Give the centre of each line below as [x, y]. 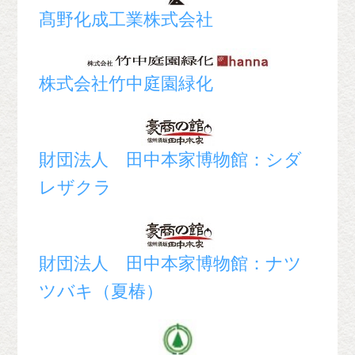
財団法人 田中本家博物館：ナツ [171, 263]
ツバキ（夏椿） [101, 291]
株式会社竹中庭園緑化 [126, 83]
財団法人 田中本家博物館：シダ [171, 159]
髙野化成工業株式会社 [126, 19]
